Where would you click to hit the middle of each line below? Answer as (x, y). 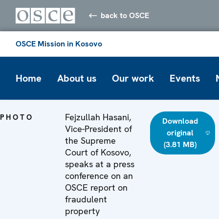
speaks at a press (100, 164)
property (82, 211)
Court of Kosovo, (98, 152)
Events (185, 78)
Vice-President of (99, 129)
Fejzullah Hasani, (98, 117)
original (180, 132)
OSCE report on (96, 187)
